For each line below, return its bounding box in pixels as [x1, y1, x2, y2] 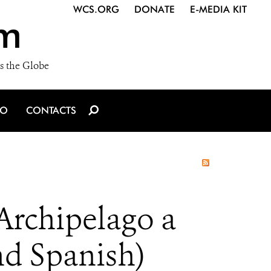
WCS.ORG [73, 4, 119, 15]
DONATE [134, 4, 175, 15]
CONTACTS [26, 105, 76, 116]
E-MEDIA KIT [190, 4, 247, 15]
